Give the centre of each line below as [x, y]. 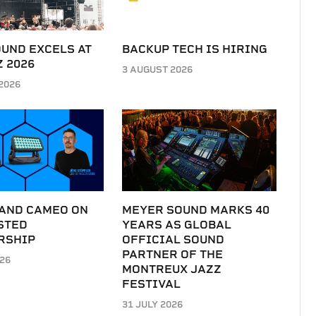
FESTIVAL [152, 284]
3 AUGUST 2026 [158, 69]
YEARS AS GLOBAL [177, 225]
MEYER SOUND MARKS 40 [196, 210]
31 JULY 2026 [153, 305]
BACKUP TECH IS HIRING [195, 49]
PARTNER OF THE [173, 255]
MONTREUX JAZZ [172, 269]
